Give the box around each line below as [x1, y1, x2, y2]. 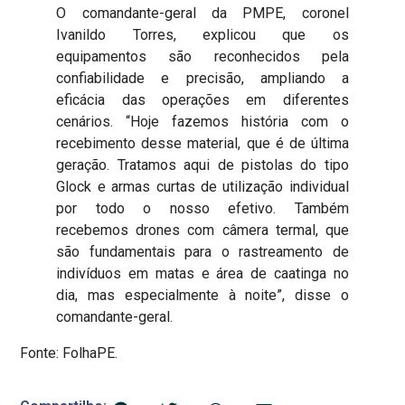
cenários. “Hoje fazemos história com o [56, 112, 349, 130]
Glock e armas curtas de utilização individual [56, 177, 349, 195]
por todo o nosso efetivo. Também [56, 199, 349, 217]
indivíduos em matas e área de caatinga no [56, 264, 349, 282]
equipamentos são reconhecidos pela [56, 47, 349, 65]
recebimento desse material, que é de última [56, 134, 349, 152]
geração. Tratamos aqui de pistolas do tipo [56, 155, 349, 174]
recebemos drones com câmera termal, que [56, 221, 349, 239]
